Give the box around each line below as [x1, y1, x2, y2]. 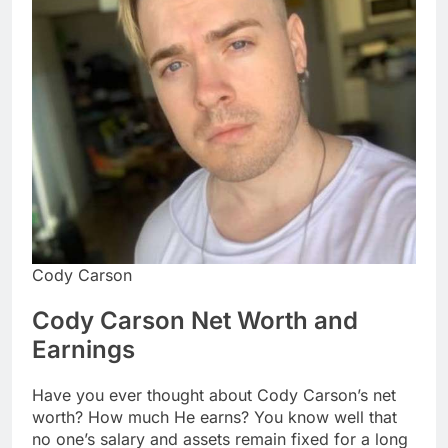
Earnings [32, 334, 135, 364]
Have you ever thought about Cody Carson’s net [32, 384, 396, 405]
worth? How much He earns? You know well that [32, 406, 397, 427]
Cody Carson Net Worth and [32, 305, 358, 335]
